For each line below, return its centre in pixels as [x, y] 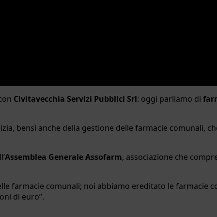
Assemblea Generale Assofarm [63, 157]
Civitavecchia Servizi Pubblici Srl [75, 99]
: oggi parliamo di [170, 99]
